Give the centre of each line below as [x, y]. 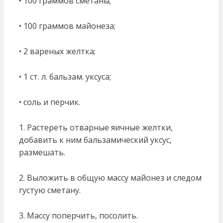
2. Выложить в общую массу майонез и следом [110, 178]
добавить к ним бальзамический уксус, [95, 140]
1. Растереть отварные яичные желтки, [96, 128]
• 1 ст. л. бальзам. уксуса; [65, 77]
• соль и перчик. [49, 102]
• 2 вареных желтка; [57, 52]
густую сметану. [50, 190]
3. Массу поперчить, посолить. [78, 216]
